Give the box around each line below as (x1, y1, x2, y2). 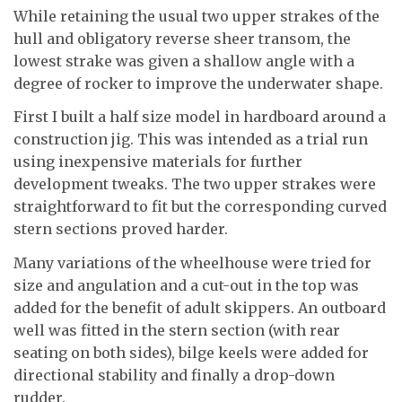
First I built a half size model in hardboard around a (13, 108, 386, 127)
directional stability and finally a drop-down (13, 365, 335, 384)
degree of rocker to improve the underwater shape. (13, 74, 383, 92)
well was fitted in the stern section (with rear (13, 320, 340, 339)
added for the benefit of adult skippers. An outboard (13, 298, 386, 317)
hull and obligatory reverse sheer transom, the (13, 29, 351, 48)
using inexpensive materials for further (13, 153, 302, 171)
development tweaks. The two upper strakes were (13, 175, 376, 194)
